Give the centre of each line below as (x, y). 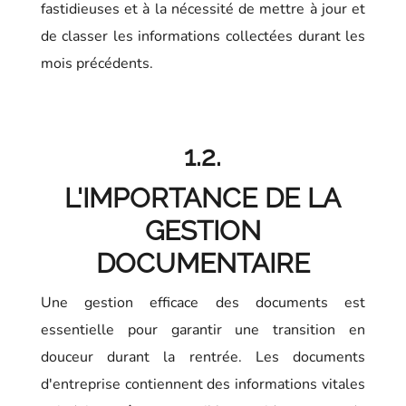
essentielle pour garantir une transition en (203, 329)
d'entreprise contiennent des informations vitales (203, 384)
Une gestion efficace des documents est (203, 302)
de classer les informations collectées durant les (203, 36)
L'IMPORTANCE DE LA (203, 198)
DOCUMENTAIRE (203, 263)
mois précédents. (97, 63)
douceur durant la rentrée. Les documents (203, 357)
